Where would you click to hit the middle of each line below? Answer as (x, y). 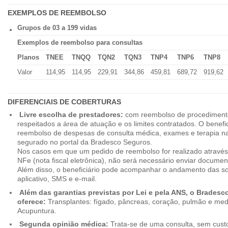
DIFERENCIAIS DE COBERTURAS (64, 102)
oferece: (31, 201)
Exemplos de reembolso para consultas (80, 43)
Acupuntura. (37, 210)
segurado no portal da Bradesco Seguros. (84, 142)
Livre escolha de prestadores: (71, 115)
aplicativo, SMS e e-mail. (57, 179)
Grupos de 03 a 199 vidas (57, 28)
